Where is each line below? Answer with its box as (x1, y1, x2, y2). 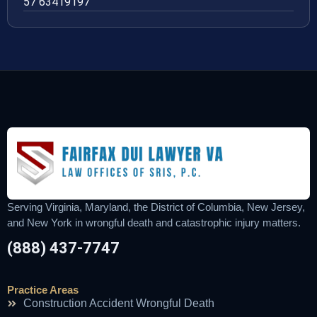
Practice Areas (7, 284, 79, 296)
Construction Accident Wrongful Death (23, 297, 214, 310)
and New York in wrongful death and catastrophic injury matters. (7, 217, 301, 229)
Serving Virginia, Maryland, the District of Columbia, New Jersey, (7, 201, 305, 214)
